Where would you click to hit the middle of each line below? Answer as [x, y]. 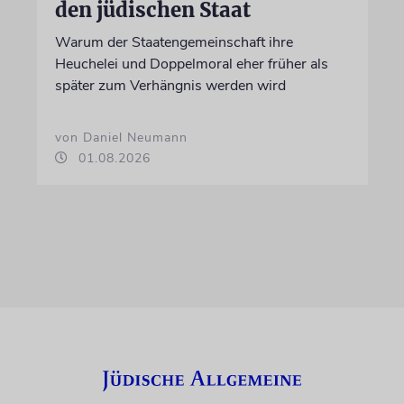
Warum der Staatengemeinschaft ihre [174, 42]
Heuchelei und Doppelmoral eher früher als [191, 64]
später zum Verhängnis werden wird [170, 86]
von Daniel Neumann [121, 138]
